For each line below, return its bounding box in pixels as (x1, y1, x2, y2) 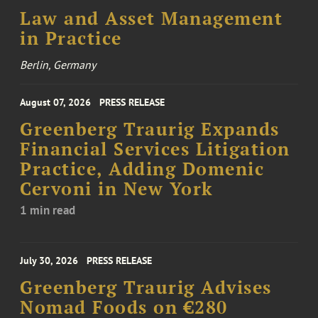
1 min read (20, 202, 76, 219)
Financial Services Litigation (20, 138, 290, 161)
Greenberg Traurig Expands (20, 118, 280, 141)
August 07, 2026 (20, 96, 92, 109)
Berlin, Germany (20, 57, 97, 72)
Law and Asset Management (20, 7, 283, 31)
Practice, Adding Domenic (20, 158, 265, 181)
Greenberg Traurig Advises (20, 276, 272, 300)
